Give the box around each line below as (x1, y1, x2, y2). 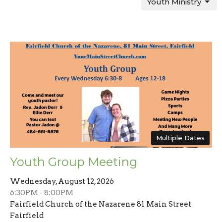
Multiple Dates (156, 133, 205, 142)
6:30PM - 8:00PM (10, 188, 73, 197)
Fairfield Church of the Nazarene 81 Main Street (10, 199, 191, 209)
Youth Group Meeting (10, 154, 137, 169)
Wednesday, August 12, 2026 (10, 176, 114, 186)
